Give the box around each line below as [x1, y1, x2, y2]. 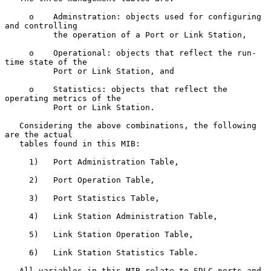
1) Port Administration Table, [5, 157, 29, 166]
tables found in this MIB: [5, 139, 19, 148]
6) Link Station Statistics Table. [5, 247, 29, 257]
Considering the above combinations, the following [5, 120, 19, 130]
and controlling [5, 21, 77, 30]
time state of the [5, 57, 87, 67]
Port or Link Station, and [5, 66, 53, 76]
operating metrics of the [5, 93, 121, 103]
